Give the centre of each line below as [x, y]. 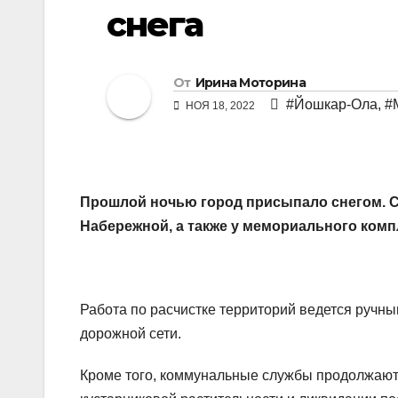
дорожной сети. [131, 334]
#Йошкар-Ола [332, 105]
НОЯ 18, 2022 [220, 106]
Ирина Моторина [250, 83]
